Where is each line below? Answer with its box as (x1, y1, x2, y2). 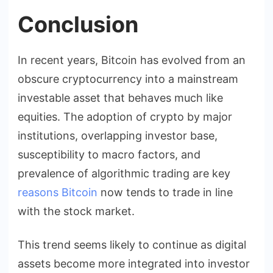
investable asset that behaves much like (18, 91, 223, 104)
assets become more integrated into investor (18, 257, 250, 270)
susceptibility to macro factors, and (18, 147, 200, 161)
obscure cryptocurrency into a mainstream (18, 72, 238, 85)
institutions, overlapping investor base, (18, 129, 218, 142)
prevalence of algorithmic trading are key (18, 166, 230, 180)
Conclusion (18, 10, 138, 38)
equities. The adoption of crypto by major (18, 110, 232, 123)
